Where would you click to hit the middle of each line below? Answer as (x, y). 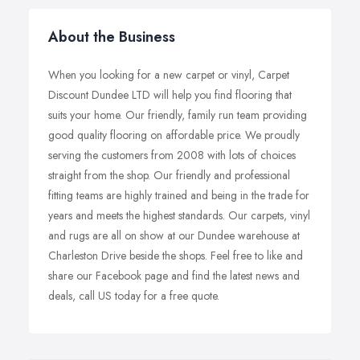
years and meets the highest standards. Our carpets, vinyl (179, 215)
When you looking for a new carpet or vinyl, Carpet (169, 75)
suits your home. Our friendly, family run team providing (178, 115)
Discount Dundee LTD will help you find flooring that (170, 95)
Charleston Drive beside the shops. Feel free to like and (176, 256)
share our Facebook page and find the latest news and (174, 276)
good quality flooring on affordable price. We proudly (174, 135)
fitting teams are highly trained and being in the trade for (179, 195)
